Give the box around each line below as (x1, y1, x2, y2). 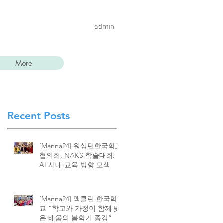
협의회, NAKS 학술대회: (39, 151, 115, 160)
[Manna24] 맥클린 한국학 (39, 194, 117, 203)
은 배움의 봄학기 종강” (39, 213, 111, 222)
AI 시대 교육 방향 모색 (39, 160, 110, 169)
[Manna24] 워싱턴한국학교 (39, 141, 122, 150)
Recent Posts (7, 110, 70, 122)
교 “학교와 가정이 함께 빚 (39, 204, 120, 213)
